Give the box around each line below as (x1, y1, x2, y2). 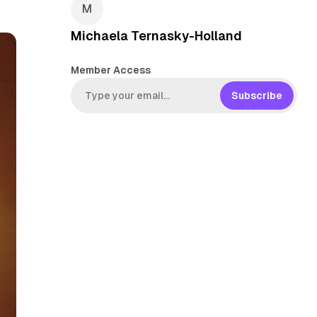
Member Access (70, 64, 151, 76)
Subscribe (231, 89, 282, 101)
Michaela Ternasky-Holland (70, 28, 242, 44)
